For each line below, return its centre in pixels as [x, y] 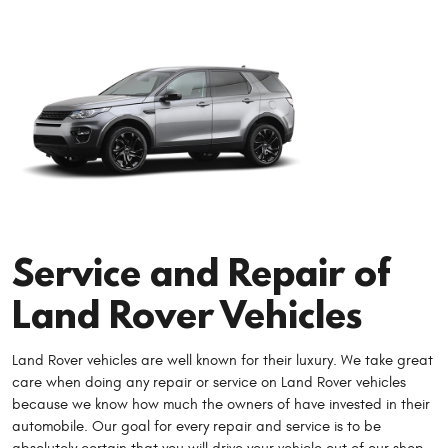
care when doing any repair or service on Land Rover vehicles [209, 383]
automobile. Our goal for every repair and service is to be [196, 427]
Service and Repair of [201, 272]
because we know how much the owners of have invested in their [221, 405]
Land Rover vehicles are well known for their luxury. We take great [222, 361]
